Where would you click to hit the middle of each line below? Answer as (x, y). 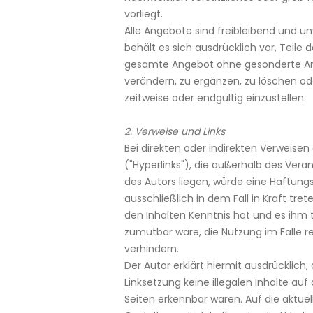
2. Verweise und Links (174, 131)
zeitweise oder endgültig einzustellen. (215, 98)
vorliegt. (143, 14)
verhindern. (151, 249)
